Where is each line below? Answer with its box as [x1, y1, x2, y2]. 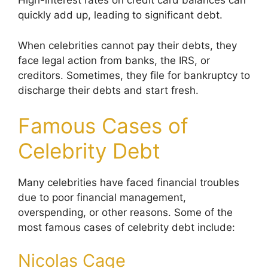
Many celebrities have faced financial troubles [18, 176, 239, 188]
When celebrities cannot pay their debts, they [18, 39, 237, 51]
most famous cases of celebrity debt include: [18, 221, 235, 233]
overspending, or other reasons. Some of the [18, 206, 233, 218]
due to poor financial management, [18, 191, 186, 203]
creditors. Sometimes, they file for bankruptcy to [18, 69, 250, 81]
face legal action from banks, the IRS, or [18, 54, 210, 66]
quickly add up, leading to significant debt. [18, 9, 223, 21]
